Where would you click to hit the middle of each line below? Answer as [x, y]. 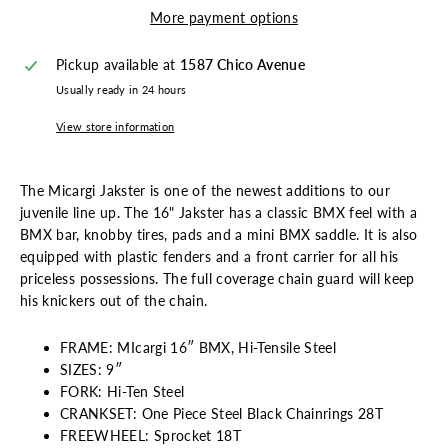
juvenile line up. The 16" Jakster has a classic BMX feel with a [219, 213]
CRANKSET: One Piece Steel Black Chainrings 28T [222, 414]
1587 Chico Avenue [243, 65]
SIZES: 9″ [91, 370]
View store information [115, 127]
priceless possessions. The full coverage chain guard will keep [217, 279]
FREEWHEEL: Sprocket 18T [151, 436]
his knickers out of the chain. [114, 301]
